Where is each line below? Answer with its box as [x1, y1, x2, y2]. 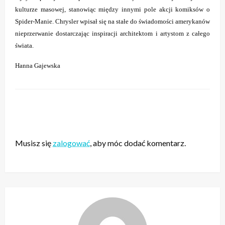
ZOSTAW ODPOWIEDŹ [15, 120, 113, 132]
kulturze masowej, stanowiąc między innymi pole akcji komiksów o [15, 6, 210, 14]
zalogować [53, 138, 90, 148]
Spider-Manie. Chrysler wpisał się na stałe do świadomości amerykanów [15, 18, 210, 26]
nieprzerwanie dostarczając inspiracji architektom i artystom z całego [15, 30, 210, 38]
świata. [15, 42, 34, 50]
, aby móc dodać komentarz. [90, 138, 186, 148]
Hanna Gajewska [15, 62, 60, 70]
